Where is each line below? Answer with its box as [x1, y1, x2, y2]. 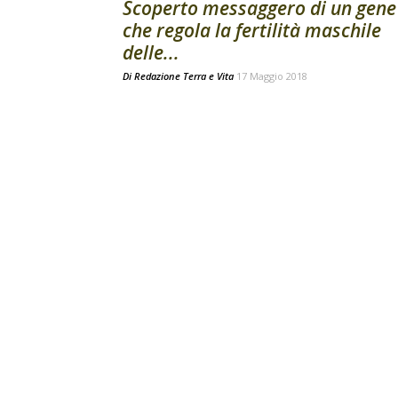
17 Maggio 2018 [236, 69, 307, 83]
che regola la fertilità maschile [123, 18, 381, 43]
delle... [123, 40, 179, 65]
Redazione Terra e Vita [134, 69, 234, 83]
